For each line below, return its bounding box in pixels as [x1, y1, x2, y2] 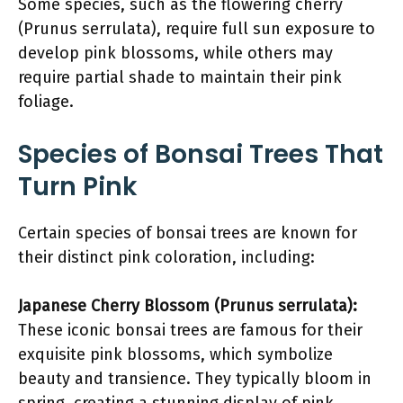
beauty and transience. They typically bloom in [18, 369, 372, 389]
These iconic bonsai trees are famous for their [18, 320, 363, 340]
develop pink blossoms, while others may [18, 43, 333, 63]
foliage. [18, 92, 74, 112]
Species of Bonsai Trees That [18, 137, 383, 172]
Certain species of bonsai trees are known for [18, 223, 357, 243]
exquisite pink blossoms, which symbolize [18, 345, 333, 364]
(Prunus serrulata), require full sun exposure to [18, 19, 375, 39]
